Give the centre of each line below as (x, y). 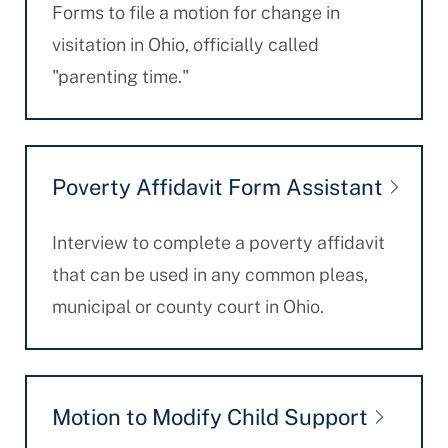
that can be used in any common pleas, (209, 274)
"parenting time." (120, 76)
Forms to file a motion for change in (195, 12)
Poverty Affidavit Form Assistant (217, 187)
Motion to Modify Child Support (209, 417)
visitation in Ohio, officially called (185, 44)
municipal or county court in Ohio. (187, 306)
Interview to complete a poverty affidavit (218, 242)
